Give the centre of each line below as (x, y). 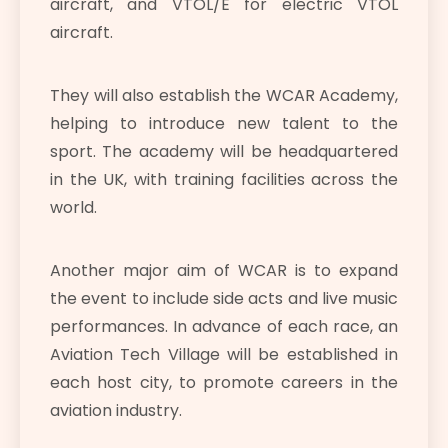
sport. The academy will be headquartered (224, 152)
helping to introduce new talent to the (224, 124)
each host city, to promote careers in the (224, 383)
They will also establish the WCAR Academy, (224, 96)
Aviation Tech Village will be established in (224, 355)
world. (73, 208)
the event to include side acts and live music (224, 299)
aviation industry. (116, 411)
